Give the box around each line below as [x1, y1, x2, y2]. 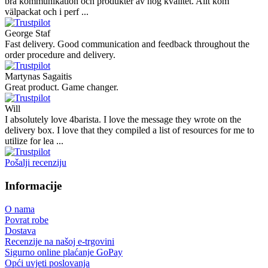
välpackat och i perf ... [5, 7, 89, 17]
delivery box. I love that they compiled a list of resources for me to [5, 125, 254, 136]
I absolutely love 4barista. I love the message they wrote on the [5, 114, 241, 125]
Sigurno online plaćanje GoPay [5, 246, 123, 257]
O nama [5, 203, 35, 214]
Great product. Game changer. [5, 82, 118, 93]
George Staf [5, 28, 50, 39]
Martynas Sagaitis [5, 71, 72, 82]
